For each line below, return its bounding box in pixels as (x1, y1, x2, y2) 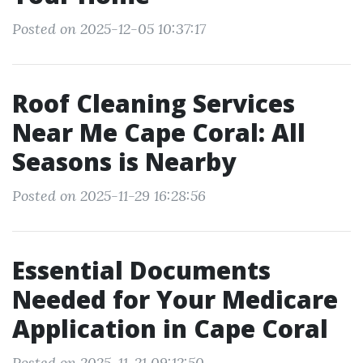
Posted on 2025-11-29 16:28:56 (12, 186, 206, 205)
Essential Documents (12, 254, 271, 287)
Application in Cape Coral (12, 312, 328, 345)
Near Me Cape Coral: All (12, 116, 305, 149)
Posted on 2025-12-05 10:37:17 (12, 19, 206, 38)
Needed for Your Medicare (12, 283, 338, 316)
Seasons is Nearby (12, 145, 236, 178)
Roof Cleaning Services (12, 87, 295, 120)
